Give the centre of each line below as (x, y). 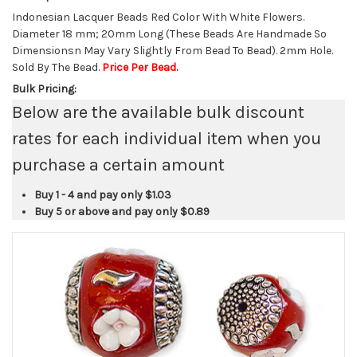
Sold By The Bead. (57, 68)
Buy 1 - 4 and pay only (90, 195)
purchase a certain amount (118, 165)
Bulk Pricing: (44, 89)
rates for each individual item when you (167, 139)
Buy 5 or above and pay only (107, 212)
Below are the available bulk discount (158, 113)
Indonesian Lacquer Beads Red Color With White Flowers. (158, 18)
